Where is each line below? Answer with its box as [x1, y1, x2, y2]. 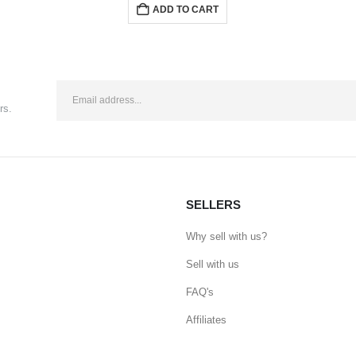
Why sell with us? [186, 230, 267, 242]
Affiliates [186, 313, 226, 326]
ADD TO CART [153, 3, 219, 15]
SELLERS [186, 197, 241, 211]
